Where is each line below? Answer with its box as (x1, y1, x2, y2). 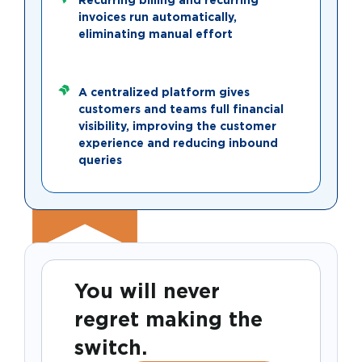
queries (78, 154, 122, 166)
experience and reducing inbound (78, 137, 278, 149)
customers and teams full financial (78, 103, 284, 116)
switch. (74, 336, 147, 359)
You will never (74, 280, 220, 302)
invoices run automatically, (78, 11, 237, 23)
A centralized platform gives (78, 86, 250, 99)
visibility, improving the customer (78, 120, 276, 133)
